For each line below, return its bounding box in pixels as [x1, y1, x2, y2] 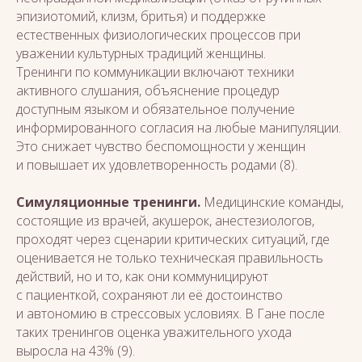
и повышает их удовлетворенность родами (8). [16, 156, 297, 174]
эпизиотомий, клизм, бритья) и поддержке [16, 7, 266, 25]
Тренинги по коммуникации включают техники [16, 63, 294, 81]
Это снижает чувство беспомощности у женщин [16, 137, 305, 155]
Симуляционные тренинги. [16, 193, 204, 211]
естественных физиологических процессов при [16, 26, 301, 44]
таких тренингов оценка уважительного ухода [16, 323, 292, 341]
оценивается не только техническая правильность [16, 249, 323, 267]
